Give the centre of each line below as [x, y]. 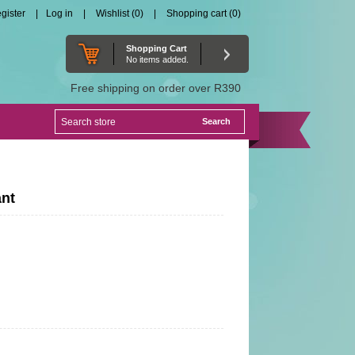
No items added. [157, 59]
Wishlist [112, 13]
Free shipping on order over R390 [155, 88]
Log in [59, 13]
